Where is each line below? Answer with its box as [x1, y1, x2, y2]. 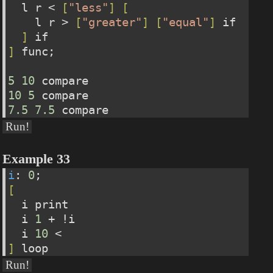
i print [8, 197, 69, 211]
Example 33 [2, 151, 71, 166]
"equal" [162, 15, 210, 29]
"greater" [82, 15, 143, 29]
